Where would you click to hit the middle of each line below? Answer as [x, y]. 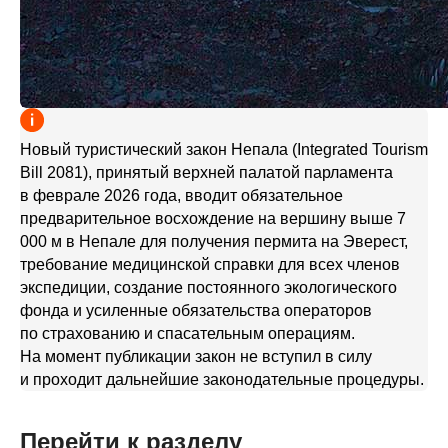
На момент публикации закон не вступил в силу [196, 356]
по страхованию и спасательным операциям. [187, 333]
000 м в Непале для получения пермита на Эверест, [214, 241]
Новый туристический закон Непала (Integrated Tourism [224, 149]
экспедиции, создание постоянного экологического [208, 287]
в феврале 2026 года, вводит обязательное [181, 195]
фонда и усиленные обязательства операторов [196, 310]
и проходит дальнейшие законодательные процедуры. [222, 379]
